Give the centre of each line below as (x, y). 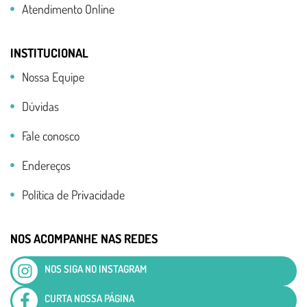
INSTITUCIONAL (49, 53)
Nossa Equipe (53, 77)
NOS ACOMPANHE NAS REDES (84, 239)
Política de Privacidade (73, 195)
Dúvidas (40, 107)
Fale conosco (50, 136)
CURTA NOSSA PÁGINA (89, 299)
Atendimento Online (68, 9)
